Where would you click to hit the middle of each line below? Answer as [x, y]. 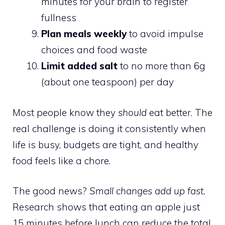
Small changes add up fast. [147, 191]
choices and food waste [94, 50]
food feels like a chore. [62, 160]
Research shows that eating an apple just [106, 207]
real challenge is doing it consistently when [109, 128]
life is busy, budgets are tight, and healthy [105, 144]
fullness [59, 18]
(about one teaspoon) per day [107, 82]
